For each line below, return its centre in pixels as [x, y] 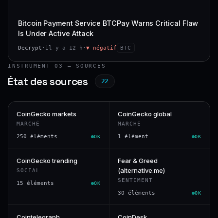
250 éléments [37, 136]
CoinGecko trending [47, 160]
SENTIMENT [135, 180]
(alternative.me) [141, 170]
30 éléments [136, 193]
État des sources [49, 81]
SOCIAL [28, 170]
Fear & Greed [137, 160]
